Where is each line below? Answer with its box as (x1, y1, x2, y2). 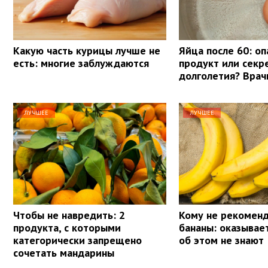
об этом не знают (179, 233, 264, 247)
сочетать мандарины (13, 245, 114, 260)
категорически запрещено (13, 233, 142, 247)
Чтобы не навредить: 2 (13, 208, 125, 222)
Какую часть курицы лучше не (13, 43, 160, 57)
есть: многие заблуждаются (13, 56, 149, 70)
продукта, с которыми (13, 220, 121, 234)
